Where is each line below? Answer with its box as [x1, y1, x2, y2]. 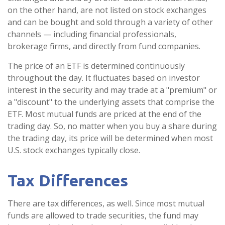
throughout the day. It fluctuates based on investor [8, 72, 200, 83]
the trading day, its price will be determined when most [8, 132, 213, 144]
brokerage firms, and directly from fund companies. [8, 40, 200, 52]
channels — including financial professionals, [8, 28, 176, 40]
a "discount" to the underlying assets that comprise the [8, 96, 214, 107]
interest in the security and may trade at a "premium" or [8, 84, 217, 95]
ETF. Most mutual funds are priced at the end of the [8, 108, 201, 120]
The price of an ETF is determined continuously [8, 60, 185, 71]
